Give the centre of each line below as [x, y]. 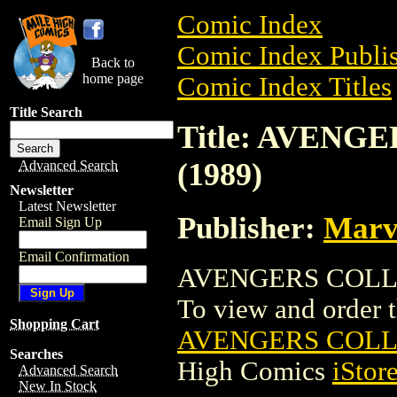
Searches [36, 354]
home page [113, 78]
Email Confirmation [74, 257]
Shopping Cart [54, 324]
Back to [113, 62]
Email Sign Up [60, 222]
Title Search [46, 112]
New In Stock [58, 386]
